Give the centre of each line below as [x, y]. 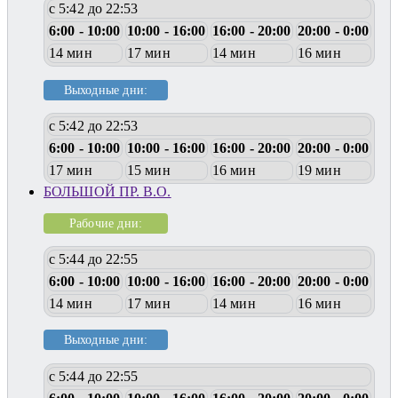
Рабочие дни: [106, 223]
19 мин [319, 171]
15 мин [149, 171]
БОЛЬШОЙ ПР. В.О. [107, 192]
